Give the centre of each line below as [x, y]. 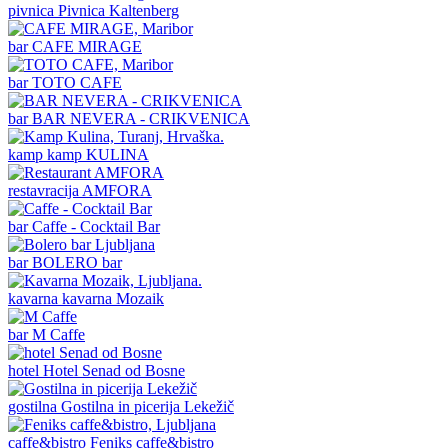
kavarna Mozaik [113, 298]
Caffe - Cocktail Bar [96, 226]
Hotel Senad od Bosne [114, 370]
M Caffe [58, 334]
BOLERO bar [77, 262]
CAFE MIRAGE [87, 46]
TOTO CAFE [77, 82]
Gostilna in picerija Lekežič [147, 406]
